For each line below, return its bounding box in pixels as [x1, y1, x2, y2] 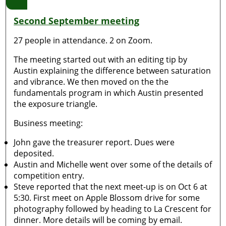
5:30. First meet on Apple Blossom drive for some [14, 192, 200, 203]
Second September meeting [14, 15, 140, 27]
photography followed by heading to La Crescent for [14, 203, 212, 214]
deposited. [14, 148, 56, 159]
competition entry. [14, 170, 85, 181]
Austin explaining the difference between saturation [14, 65, 211, 76]
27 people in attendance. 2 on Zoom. [14, 35, 153, 46]
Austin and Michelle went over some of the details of [14, 159, 212, 170]
